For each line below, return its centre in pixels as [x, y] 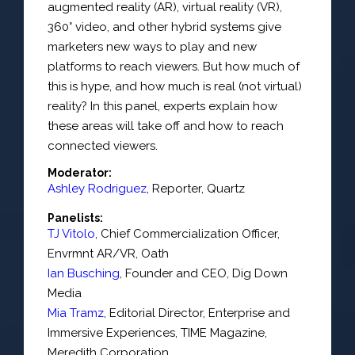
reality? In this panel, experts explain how [162, 106]
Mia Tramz [76, 313]
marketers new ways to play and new [152, 46]
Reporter [177, 189]
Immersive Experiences [111, 333]
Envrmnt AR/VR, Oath [108, 254]
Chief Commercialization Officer [189, 234]
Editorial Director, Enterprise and [200, 313]
